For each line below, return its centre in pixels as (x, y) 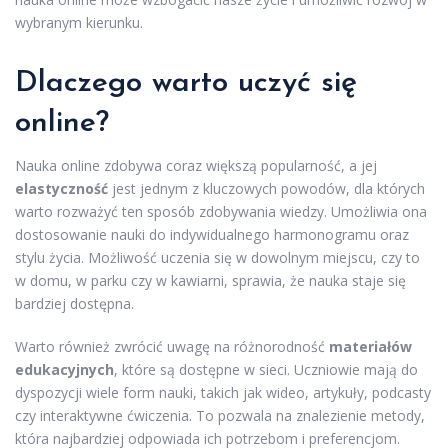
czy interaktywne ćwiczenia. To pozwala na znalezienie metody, (220, 415)
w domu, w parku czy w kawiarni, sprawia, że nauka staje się (210, 280)
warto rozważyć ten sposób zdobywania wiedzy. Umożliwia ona (221, 211)
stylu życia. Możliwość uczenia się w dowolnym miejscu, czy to (217, 257)
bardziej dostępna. (74, 303)
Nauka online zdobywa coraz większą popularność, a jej (196, 165)
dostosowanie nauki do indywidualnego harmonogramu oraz (212, 234)
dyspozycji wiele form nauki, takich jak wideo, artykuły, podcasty (223, 392)
